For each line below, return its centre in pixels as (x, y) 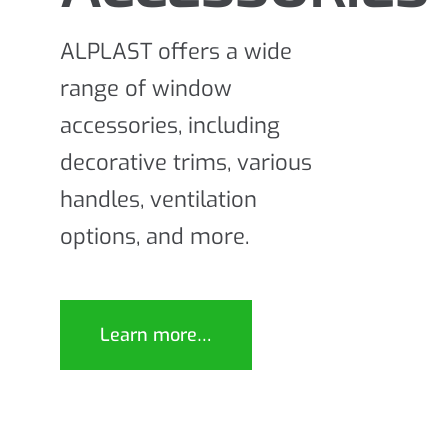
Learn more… (156, 334)
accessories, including (170, 125)
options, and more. (154, 236)
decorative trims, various (186, 162)
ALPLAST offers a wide (176, 51)
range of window (146, 88)
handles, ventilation (158, 199)
